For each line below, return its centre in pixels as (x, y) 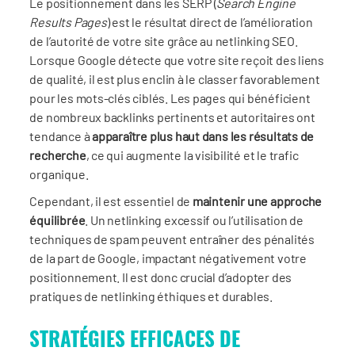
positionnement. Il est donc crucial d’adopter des (161, 277)
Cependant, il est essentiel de (111, 200)
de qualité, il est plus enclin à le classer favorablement (175, 78)
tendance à (61, 136)
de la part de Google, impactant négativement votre (168, 258)
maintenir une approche (257, 200)
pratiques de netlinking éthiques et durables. (151, 296)
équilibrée (57, 219)
